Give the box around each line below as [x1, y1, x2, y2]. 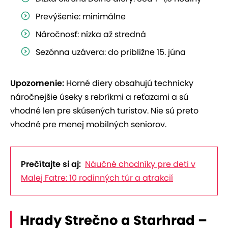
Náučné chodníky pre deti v [85, 158, 195, 170]
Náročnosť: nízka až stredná [36, 28, 146, 41]
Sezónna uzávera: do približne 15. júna [36, 46, 186, 59]
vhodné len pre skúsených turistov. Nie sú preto [10, 105, 198, 117]
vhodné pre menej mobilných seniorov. [10, 119, 166, 131]
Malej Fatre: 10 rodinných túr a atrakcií [21, 172, 173, 184]
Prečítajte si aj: [21, 158, 83, 170]
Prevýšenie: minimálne [36, 11, 126, 23]
